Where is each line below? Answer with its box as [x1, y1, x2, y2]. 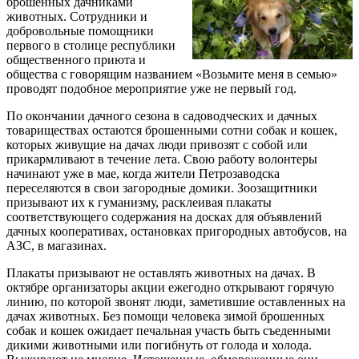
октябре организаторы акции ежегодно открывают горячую [6, 280, 334, 294]
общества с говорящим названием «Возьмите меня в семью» [6, 67, 337, 81]
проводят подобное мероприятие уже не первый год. [6, 81, 296, 95]
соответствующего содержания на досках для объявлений [6, 209, 322, 224]
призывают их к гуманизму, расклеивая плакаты [6, 195, 272, 209]
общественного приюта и [6, 52, 146, 67]
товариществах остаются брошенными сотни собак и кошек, [6, 123, 337, 137]
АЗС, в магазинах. [6, 238, 107, 252]
